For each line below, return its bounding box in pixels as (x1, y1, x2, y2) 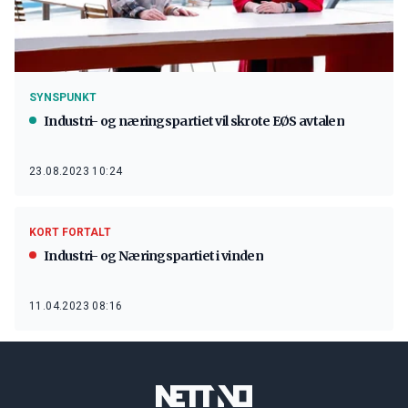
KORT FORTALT (29, 226, 111, 239)
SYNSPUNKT (29, 91, 97, 104)
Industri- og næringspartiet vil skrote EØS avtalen (44, 113, 344, 129)
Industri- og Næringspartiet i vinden (44, 248, 263, 264)
